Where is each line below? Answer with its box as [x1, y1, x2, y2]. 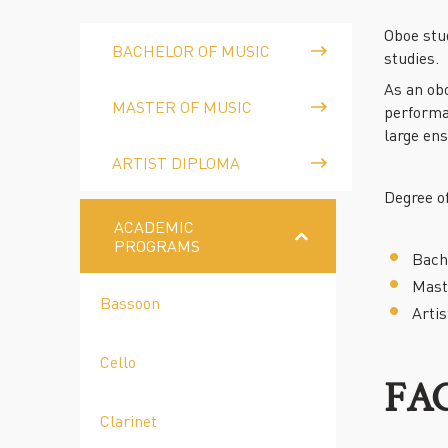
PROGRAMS [114, 235, 200, 256]
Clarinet [100, 410, 157, 431]
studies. [383, 47, 439, 68]
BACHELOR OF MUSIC [112, 40, 270, 61]
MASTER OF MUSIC [112, 96, 252, 117]
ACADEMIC [114, 216, 194, 237]
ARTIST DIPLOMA [112, 152, 240, 173]
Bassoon [100, 292, 160, 313]
